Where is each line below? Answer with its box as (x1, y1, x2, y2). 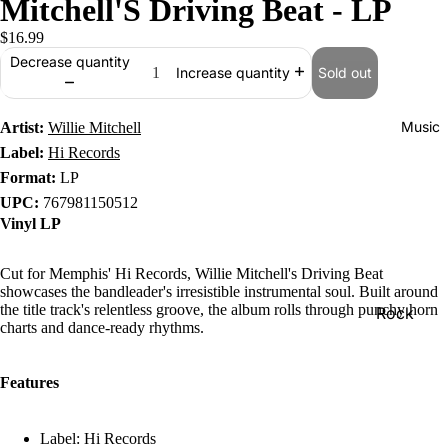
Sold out (318, 64, 372, 81)
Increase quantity (175, 64, 290, 82)
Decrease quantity (9, 52, 130, 70)
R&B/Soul (376, 402, 445, 422)
